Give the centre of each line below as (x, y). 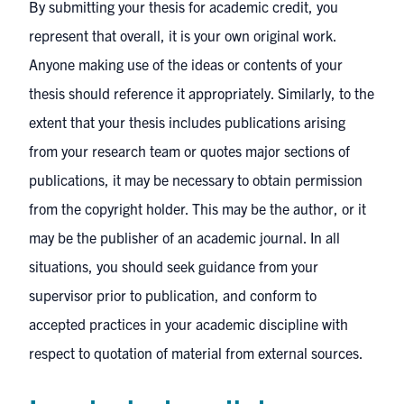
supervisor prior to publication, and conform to (173, 295)
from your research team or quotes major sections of (189, 151)
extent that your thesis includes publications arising (187, 122)
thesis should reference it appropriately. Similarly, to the (202, 93)
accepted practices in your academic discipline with (188, 324)
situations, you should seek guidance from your (174, 266)
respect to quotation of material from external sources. (196, 353)
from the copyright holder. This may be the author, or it (197, 208)
